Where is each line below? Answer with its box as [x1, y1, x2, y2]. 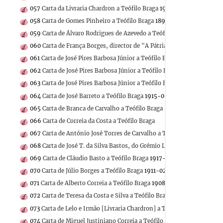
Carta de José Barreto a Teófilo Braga [42, 92, 143, 100]
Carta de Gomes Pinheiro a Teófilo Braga [42, 17, 154, 24]
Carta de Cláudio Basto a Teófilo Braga [43, 155, 148, 162]
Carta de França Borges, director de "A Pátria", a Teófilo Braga [42, 42, 216, 50]
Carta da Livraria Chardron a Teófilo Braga [42, 4, 158, 12]
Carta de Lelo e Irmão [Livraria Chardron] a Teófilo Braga [41, 205, 199, 212]
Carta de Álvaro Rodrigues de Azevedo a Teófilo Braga [42, 30, 190, 37]
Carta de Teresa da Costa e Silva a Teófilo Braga [42, 192, 172, 200]
